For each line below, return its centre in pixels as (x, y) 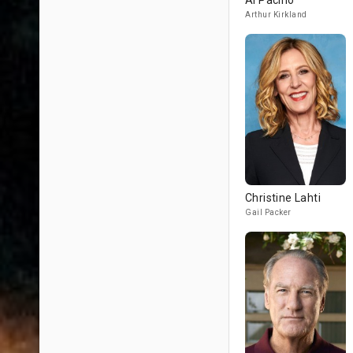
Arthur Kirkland (276, 15)
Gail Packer (268, 212)
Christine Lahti (283, 198)
